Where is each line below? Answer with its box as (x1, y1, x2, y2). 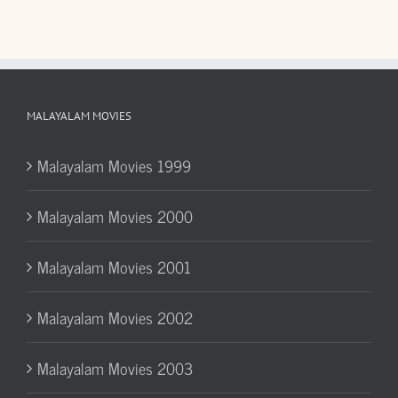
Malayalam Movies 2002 (37, 303, 193, 330)
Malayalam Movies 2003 (37, 354, 193, 381)
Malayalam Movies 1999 (37, 151, 191, 179)
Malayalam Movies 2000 (37, 202, 193, 229)
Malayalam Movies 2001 (37, 252, 191, 280)
